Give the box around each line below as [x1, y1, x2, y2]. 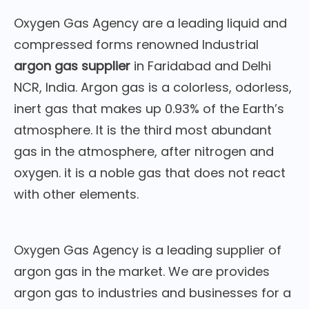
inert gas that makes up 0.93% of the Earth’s [14, 100, 284, 118]
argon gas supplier [14, 57, 130, 75]
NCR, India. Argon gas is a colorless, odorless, [14, 79, 292, 97]
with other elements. [14, 186, 139, 203]
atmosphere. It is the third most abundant [14, 121, 272, 139]
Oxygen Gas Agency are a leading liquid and [14, 14, 287, 32]
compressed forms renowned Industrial [14, 36, 259, 54]
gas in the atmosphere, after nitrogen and [14, 143, 274, 161]
